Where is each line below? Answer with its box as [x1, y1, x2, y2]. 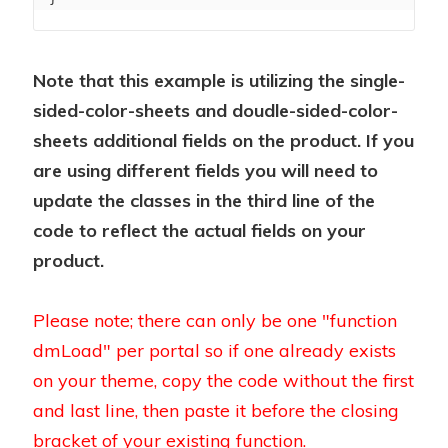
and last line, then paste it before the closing [33, 399, 399, 423]
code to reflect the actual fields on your [33, 219, 366, 243]
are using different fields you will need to [33, 159, 378, 183]
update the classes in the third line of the [33, 189, 375, 213]
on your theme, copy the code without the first [33, 369, 414, 393]
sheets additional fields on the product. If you [33, 129, 414, 153]
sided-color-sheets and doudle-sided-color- [33, 99, 398, 123]
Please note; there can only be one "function [33, 309, 397, 333]
